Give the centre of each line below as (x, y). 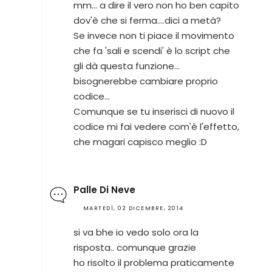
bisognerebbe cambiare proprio (145, 81)
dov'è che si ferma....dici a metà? (147, 21)
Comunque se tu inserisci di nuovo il (154, 112)
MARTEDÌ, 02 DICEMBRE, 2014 (133, 208)
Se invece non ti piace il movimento (154, 36)
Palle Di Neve (104, 189)
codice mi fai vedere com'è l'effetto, (156, 127)
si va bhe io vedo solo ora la (136, 232)
